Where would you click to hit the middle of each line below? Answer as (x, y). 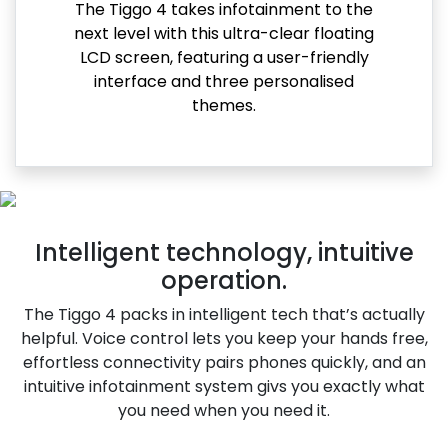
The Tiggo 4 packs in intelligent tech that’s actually (224, 315)
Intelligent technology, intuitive (224, 253)
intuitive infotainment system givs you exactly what (224, 387)
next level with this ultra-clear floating (224, 33)
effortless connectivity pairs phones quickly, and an (224, 363)
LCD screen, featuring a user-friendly (224, 57)
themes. (224, 105)
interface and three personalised (224, 81)
